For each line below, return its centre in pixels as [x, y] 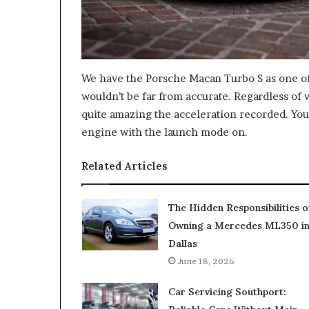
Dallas [182, 244]
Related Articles [124, 166]
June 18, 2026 [206, 261]
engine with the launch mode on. [165, 132]
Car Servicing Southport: [227, 292]
